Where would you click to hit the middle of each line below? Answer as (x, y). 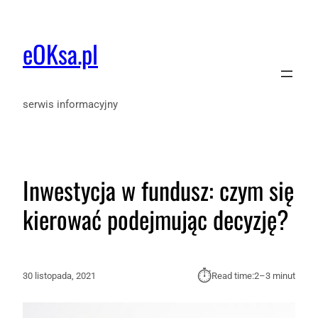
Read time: (233, 275)
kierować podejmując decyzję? (156, 219)
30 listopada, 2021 (59, 275)
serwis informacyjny (70, 105)
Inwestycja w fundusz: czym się (158, 190)
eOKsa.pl (60, 54)
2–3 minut (275, 275)
